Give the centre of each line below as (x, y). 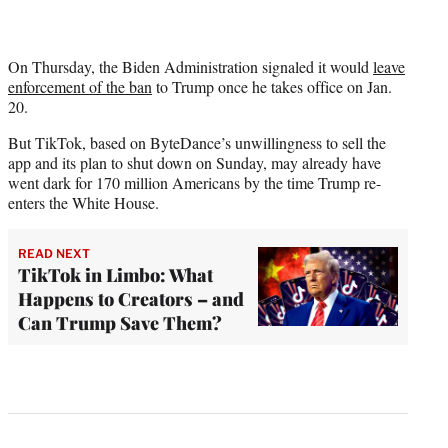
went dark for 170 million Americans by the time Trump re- (194, 182)
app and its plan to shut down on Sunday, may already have (194, 162)
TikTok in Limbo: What (115, 274)
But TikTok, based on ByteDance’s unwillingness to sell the (197, 142)
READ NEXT (54, 253)
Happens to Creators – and (131, 298)
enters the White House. (83, 202)
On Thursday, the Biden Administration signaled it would (190, 66)
